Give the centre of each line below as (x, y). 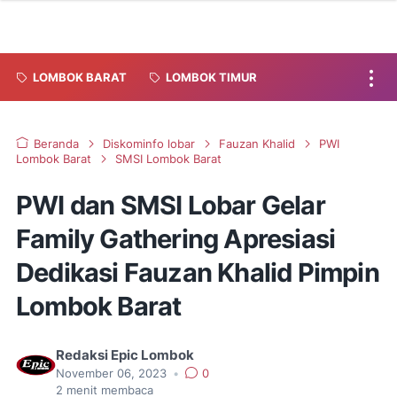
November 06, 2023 (113, 374)
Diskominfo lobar (149, 144)
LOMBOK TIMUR (211, 77)
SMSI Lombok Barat (168, 159)
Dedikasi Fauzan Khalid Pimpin (198, 272)
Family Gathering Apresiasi (176, 239)
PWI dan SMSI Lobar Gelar (171, 205)
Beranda (56, 144)
